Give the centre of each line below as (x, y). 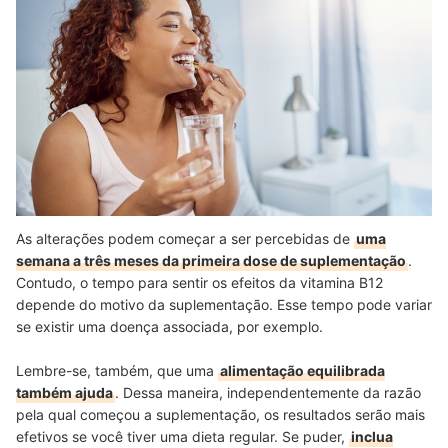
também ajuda (64, 393)
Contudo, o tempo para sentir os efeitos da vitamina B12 (199, 283)
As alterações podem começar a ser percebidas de (185, 239)
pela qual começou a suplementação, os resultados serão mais (220, 415)
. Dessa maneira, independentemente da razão (268, 393)
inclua (372, 437)
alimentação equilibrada (302, 371)
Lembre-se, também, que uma (117, 371)
